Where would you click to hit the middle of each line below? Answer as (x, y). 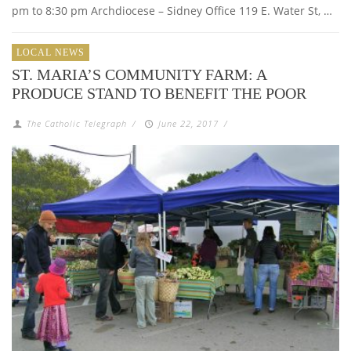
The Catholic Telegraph (77, 124)
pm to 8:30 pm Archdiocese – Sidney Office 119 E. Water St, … (172, 11)
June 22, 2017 (188, 124)
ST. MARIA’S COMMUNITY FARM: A (139, 75)
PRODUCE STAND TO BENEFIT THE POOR (159, 94)
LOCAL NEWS (51, 53)
